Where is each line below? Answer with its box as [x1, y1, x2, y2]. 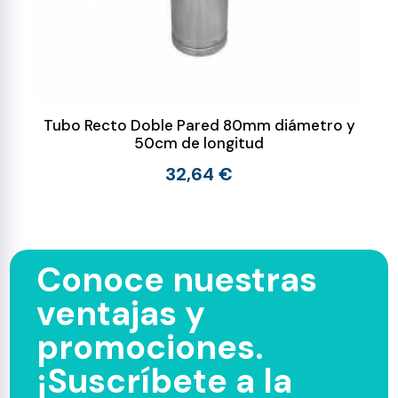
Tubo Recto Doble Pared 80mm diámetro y [43, 115, 355, 135]
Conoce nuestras [36, 258, 318, 302]
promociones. [36, 325, 265, 370]
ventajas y [36, 291, 206, 336]
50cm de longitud [134, 133, 264, 153]
